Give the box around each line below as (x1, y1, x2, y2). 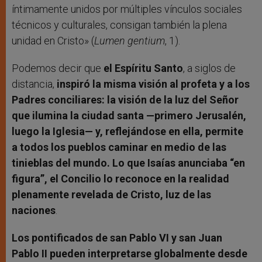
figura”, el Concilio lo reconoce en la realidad (12, 172, 229, 185)
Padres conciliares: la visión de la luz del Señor (12, 93, 239, 106)
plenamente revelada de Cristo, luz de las (12, 188, 211, 201)
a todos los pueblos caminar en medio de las (12, 140, 226, 153)
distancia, (12, 77, 57, 90)
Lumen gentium (94, 34, 165, 47)
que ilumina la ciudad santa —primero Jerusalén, (12, 109, 246, 122)
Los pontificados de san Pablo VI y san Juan (12, 231, 222, 244)
